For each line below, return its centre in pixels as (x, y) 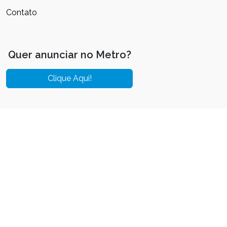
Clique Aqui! (69, 79)
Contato (22, 13)
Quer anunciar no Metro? (69, 55)
